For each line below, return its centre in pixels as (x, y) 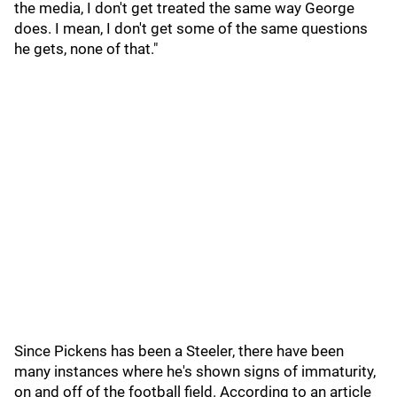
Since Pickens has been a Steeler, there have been (179, 351)
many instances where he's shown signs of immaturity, (195, 371)
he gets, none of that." (86, 49)
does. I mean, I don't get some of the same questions (191, 28)
